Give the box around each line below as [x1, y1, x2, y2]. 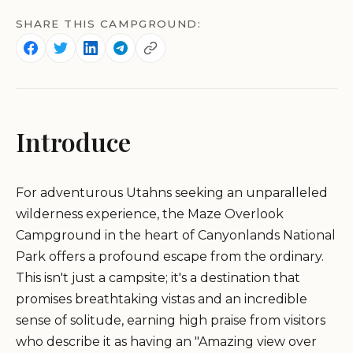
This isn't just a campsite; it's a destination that [16, 270, 300, 286]
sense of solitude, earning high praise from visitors [16, 313, 325, 329]
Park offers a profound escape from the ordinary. [16, 249, 324, 265]
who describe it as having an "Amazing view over [16, 334, 317, 350]
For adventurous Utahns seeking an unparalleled [16, 185, 328, 201]
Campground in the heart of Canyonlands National [16, 228, 336, 243]
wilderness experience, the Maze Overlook [16, 206, 284, 222]
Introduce [16, 124, 131, 159]
